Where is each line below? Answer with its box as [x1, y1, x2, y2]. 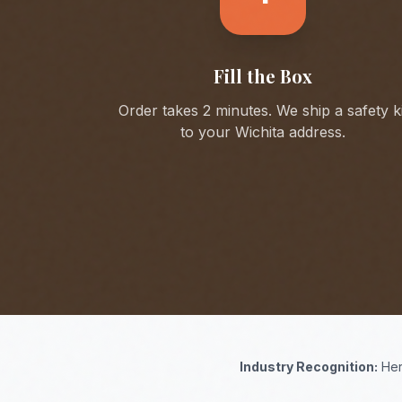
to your [180, 123, 236, 141]
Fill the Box [214, 64, 313, 88]
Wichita [235, 123, 285, 141]
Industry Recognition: [240, 359, 378, 374]
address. [284, 123, 346, 141]
